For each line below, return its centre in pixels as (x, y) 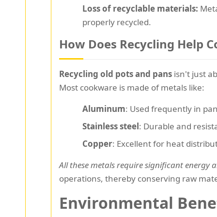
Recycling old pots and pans (116, 74)
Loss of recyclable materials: (140, 9)
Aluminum (104, 109)
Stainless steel (111, 126)
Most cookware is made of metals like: (132, 88)
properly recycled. (117, 22)
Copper (97, 144)
